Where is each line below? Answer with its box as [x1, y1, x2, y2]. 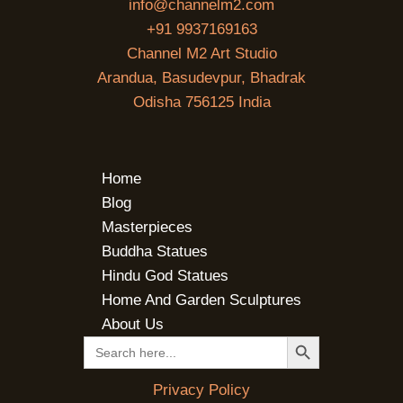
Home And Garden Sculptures [102, 291, 301, 309]
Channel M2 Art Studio [126, 45, 277, 63]
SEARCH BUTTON [286, 327, 348, 345]
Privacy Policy [153, 381, 250, 399]
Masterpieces [102, 219, 193, 237]
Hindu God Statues [102, 267, 228, 285]
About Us [102, 316, 164, 334]
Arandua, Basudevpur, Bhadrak [97, 69, 306, 87]
